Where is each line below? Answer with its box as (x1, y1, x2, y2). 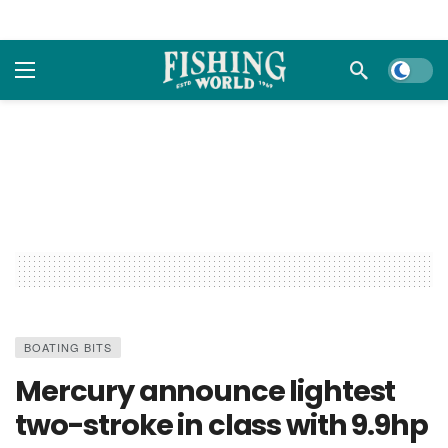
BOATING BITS (24, 339, 112, 356)
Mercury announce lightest (15, 371, 396, 412)
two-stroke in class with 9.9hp (15, 405, 428, 446)
